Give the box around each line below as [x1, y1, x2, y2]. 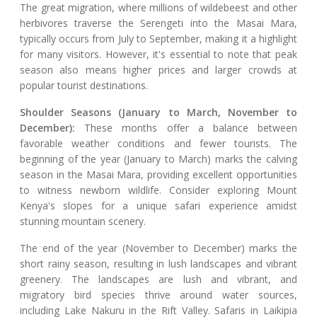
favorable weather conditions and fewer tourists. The [20, 137, 297, 151]
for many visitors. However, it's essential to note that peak [20, 47, 297, 62]
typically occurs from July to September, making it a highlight [20, 32, 297, 46]
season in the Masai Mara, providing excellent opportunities [20, 168, 297, 182]
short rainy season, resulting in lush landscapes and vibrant [20, 257, 297, 271]
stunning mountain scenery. [20, 214, 146, 229]
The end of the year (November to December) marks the [20, 241, 297, 255]
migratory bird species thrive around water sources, [20, 288, 297, 302]
